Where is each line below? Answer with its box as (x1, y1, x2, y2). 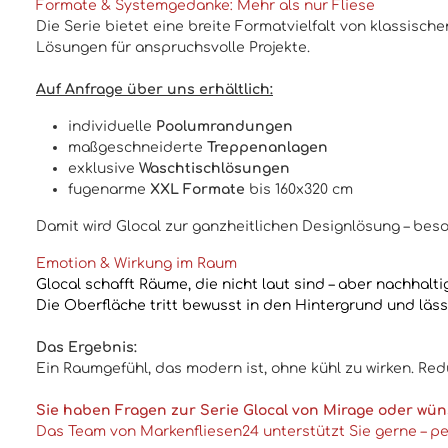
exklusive (68, 161, 139, 177)
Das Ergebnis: (36, 340, 137, 356)
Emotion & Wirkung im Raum (36, 256, 237, 272)
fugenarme (68, 182, 146, 198)
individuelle (68, 119, 156, 135)
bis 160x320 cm (249, 182, 353, 198)
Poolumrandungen (156, 119, 293, 135)
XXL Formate (146, 182, 249, 198)
